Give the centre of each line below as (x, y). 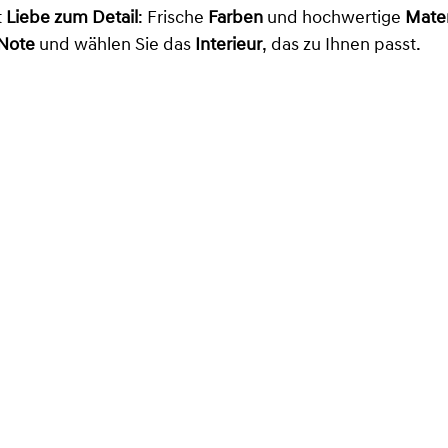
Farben (235, 19)
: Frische (173, 19)
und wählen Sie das (115, 46)
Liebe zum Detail (72, 19)
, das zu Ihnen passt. (341, 46)
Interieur (228, 46)
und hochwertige (334, 19)
